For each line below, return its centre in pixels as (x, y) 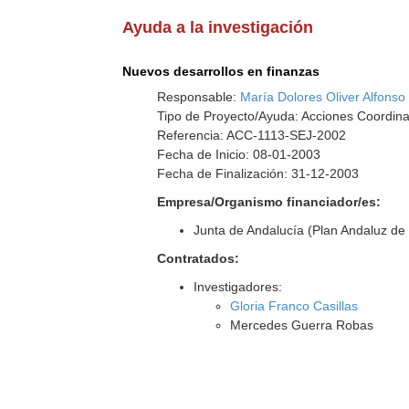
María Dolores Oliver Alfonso (323, 97)
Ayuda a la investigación (218, 27)
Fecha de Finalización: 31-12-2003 (258, 173)
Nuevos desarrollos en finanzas (221, 71)
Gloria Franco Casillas (294, 306)
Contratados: (199, 258)
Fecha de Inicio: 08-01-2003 (239, 154)
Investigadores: (238, 287)
